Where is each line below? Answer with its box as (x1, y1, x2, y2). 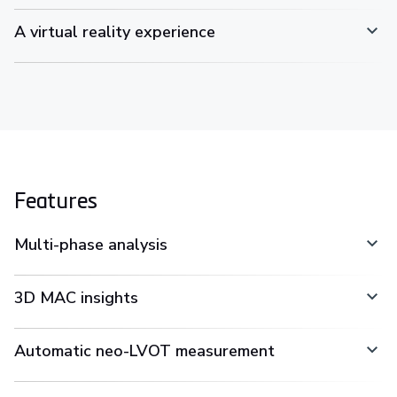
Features (14, 184, 98, 214)
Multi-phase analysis (14, 233, 167, 255)
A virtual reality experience (14, 20, 215, 43)
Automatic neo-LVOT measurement (14, 339, 275, 362)
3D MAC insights (14, 286, 138, 308)
